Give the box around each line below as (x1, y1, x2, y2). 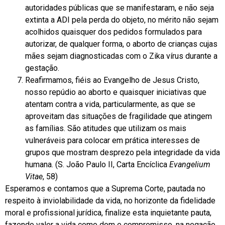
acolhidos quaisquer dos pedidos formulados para (25, 27, 202, 37)
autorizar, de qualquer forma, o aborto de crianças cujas (25, 39, 217, 49)
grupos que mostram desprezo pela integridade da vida (25, 147, 220, 157)
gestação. (25, 63, 59, 73)
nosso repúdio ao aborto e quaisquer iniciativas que (25, 87, 206, 97)
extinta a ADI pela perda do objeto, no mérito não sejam (25, 15, 218, 25)
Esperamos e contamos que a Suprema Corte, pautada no (5, 183, 205, 193)
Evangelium (169, 159, 210, 169)
